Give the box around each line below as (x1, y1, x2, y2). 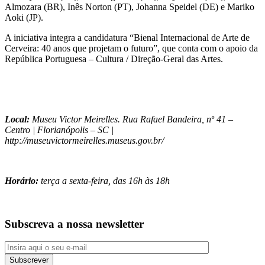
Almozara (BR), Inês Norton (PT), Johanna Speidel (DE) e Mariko (5, 1, 254, 12)
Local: (5, 114, 30, 124)
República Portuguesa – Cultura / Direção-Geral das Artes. (5, 53, 223, 64)
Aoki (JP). (5, 12, 43, 22)
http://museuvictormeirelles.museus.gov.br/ (5, 135, 164, 146)
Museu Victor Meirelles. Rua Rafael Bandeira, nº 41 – (30, 114, 233, 124)
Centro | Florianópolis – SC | (5, 124, 114, 135)
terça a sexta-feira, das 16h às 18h (38, 175, 170, 186)
